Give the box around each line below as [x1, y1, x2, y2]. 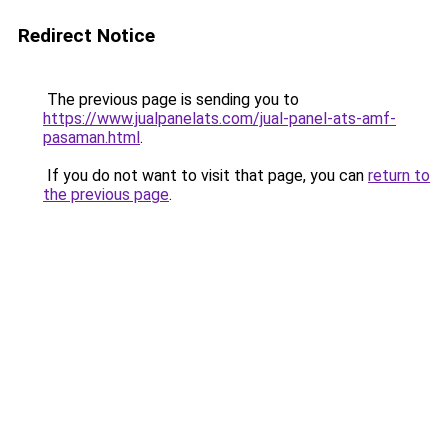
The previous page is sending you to [43, 90, 299, 109]
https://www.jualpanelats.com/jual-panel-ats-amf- [43, 109, 396, 128]
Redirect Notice [18, 24, 155, 47]
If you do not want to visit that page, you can [43, 166, 368, 185]
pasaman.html [43, 128, 140, 147]
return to [368, 166, 430, 185]
